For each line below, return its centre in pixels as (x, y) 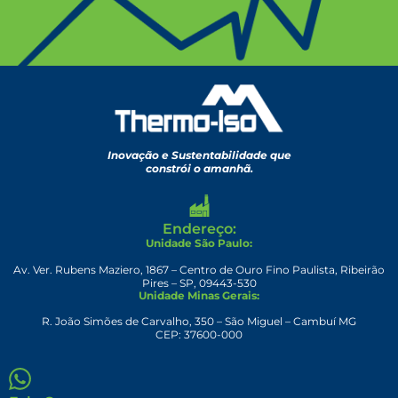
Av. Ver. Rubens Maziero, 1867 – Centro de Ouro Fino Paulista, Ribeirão (199, 269)
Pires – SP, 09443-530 (199, 283)
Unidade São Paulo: (199, 243)
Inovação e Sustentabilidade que (199, 155)
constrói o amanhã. (199, 169)
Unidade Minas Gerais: (199, 296)
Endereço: (199, 229)
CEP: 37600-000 (199, 335)
